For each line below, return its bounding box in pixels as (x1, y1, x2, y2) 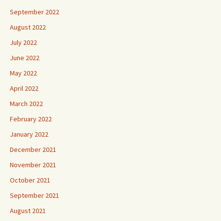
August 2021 (10, 206, 46, 215)
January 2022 (10, 129, 48, 139)
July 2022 (10, 37, 37, 47)
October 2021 (10, 175, 50, 184)
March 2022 (10, 99, 43, 108)
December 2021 (10, 145, 56, 154)
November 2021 (10, 160, 56, 169)
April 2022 (10, 83, 38, 93)
